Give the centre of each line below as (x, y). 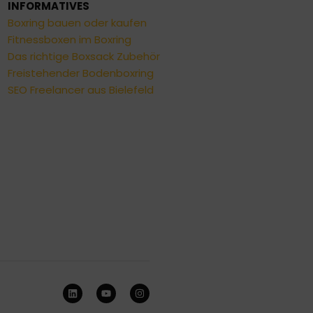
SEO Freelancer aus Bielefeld (80, 90)
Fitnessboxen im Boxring (69, 40)
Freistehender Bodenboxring (80, 73)
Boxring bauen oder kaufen (77, 23)
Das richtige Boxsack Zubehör (83, 57)
